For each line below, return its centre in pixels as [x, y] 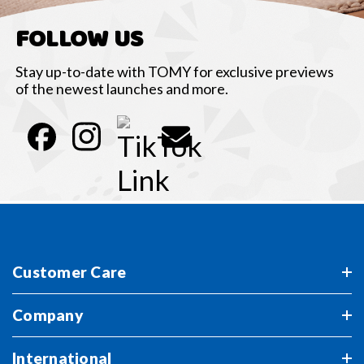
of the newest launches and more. [121, 88]
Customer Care [69, 271]
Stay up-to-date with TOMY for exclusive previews [174, 71]
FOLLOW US [79, 40]
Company [48, 314]
